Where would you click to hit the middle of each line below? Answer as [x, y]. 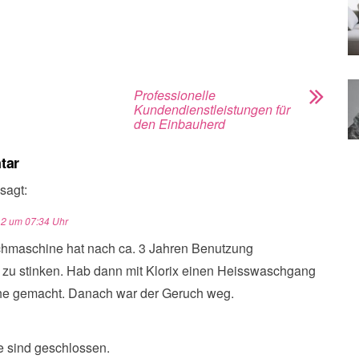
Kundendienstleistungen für [212, 109]
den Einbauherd [179, 124]
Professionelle [175, 95]
